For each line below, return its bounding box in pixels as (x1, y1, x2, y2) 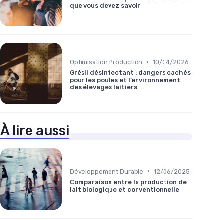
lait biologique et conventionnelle (70, 185, 179, 193)
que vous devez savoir (70, 1, 140, 9)
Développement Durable (70, 167, 143, 175)
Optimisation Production (70, 58, 142, 66)
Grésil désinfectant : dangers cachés (70, 69, 191, 77)
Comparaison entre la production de (70, 178, 187, 186)
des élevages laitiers (70, 83, 137, 91)
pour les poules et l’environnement (70, 76, 180, 84)
